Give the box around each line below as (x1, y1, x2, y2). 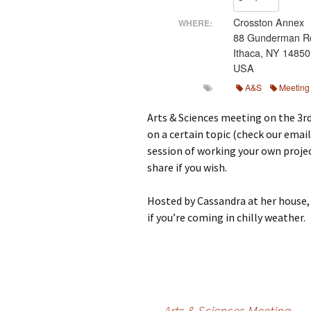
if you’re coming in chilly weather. (147, 210, 305, 224)
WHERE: (178, 17, 213, 29)
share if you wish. (147, 160, 227, 174)
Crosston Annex (233, 15, 305, 29)
